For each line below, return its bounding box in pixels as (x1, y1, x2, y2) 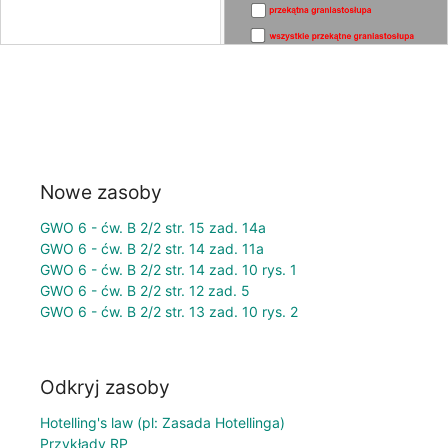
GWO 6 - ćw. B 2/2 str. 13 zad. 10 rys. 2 (40, 302, 298, 320)
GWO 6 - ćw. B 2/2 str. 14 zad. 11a (40, 239, 264, 257)
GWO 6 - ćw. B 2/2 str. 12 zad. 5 (40, 281, 250, 299)
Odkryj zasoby (40, 375, 170, 400)
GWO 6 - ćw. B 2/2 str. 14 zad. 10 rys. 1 (40, 260, 297, 278)
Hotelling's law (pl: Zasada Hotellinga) (40, 414, 285, 432)
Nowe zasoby (40, 179, 162, 204)
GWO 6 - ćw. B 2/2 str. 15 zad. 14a (40, 218, 266, 236)
